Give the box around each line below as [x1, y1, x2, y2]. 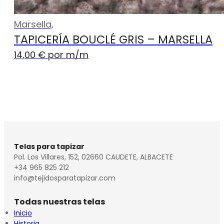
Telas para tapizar [14, 141, 84, 151]
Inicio [14, 208, 32, 218]
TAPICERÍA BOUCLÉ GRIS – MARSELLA [14, 31, 212, 47]
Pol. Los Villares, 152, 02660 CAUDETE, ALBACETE [14, 152, 173, 162]
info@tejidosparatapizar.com [14, 173, 115, 183]
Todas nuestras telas [14, 196, 105, 207]
